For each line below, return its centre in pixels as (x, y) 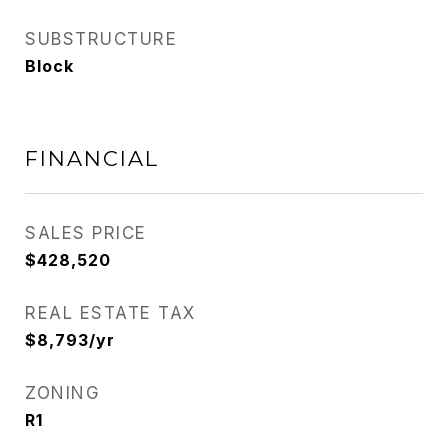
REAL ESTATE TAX (110, 313)
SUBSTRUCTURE (101, 39)
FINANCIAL (92, 159)
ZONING (62, 393)
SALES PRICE (86, 233)
